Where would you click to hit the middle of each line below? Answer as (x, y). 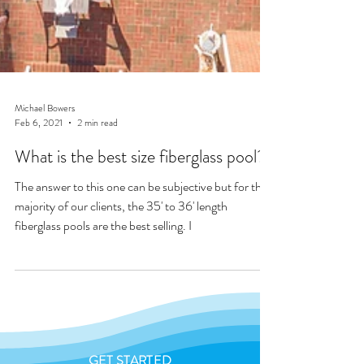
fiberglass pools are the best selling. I (103, 258)
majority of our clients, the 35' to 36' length (121, 238)
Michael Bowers (45, 140)
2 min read (97, 155)
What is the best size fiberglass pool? (140, 189)
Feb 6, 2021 (39, 155)
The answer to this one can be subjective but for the (141, 219)
